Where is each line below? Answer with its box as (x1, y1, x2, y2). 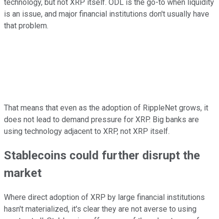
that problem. (4, 21, 48, 30)
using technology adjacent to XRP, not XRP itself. (4, 126, 170, 136)
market (4, 166, 42, 180)
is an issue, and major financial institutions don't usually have (4, 9, 209, 19)
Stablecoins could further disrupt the (4, 149, 200, 163)
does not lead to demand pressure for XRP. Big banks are (4, 114, 199, 124)
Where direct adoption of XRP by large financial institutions (4, 193, 205, 202)
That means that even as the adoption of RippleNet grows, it (4, 103, 208, 112)
